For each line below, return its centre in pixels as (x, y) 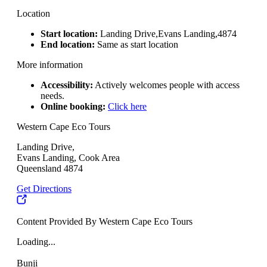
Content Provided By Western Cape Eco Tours (105, 222)
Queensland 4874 (50, 169)
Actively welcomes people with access (166, 85)
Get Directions (44, 189)
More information (50, 65)
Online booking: (73, 107)
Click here (127, 107)
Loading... (36, 242)
